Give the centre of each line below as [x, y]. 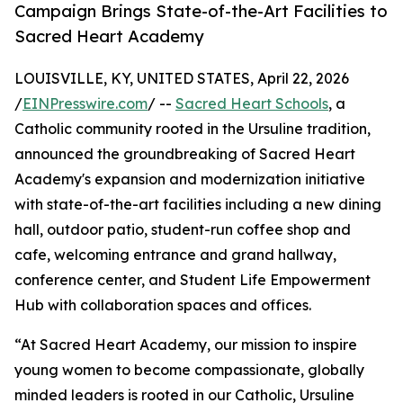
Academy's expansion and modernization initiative [190, 179]
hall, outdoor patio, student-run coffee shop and [183, 230]
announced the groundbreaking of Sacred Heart [185, 154]
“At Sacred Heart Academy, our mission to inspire [186, 345]
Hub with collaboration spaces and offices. [163, 305]
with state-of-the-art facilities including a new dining [198, 205]
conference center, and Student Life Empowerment [193, 280]
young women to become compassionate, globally [189, 370]
